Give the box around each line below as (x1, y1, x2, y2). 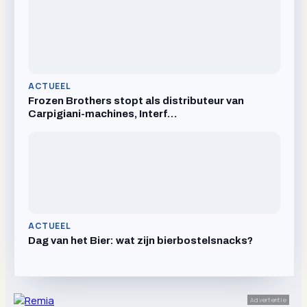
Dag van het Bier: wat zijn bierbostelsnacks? (28, 235, 253, 246)
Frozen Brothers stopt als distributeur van (28, 95, 244, 106)
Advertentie (250, 295, 286, 304)
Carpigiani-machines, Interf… (28, 108, 177, 119)
